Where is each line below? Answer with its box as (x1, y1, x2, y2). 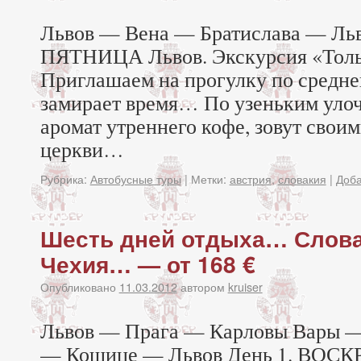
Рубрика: (39, 170, 87, 187)
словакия (277, 170, 326, 187)
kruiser (227, 278, 263, 295)
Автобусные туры (89, 170, 181, 187)
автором (180, 278, 225, 295)
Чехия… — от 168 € (39, 247, 255, 280)
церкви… (39, 135, 124, 163)
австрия (229, 170, 272, 187)
